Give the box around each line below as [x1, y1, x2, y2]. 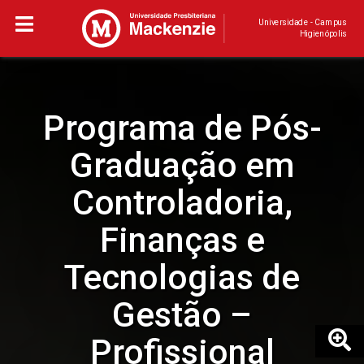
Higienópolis [299, 28, 347, 39]
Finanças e [99, 220, 265, 260]
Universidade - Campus [258, 17, 347, 28]
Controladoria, [71, 183, 292, 223]
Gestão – [112, 295, 252, 335]
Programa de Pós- [42, 108, 322, 148]
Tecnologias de [64, 258, 300, 297]
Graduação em [70, 145, 294, 185]
